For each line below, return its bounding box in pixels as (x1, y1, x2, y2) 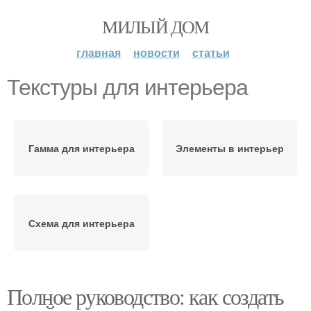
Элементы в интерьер (176, 141, 284, 155)
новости (133, 44, 180, 60)
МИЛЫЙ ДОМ (102, 15, 209, 38)
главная (76, 44, 121, 60)
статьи (192, 44, 230, 60)
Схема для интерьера (28, 216, 135, 230)
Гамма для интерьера (28, 141, 135, 155)
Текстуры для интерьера (7, 75, 248, 100)
